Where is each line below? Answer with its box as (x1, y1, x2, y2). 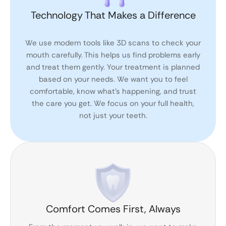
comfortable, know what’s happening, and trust (30, 86, 196, 97)
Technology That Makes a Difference (30, 9, 196, 22)
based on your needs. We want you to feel (38, 74, 188, 85)
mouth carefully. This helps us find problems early (26, 50, 200, 61)
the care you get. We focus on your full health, (32, 98, 194, 109)
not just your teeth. (79, 110, 147, 121)
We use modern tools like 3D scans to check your (25, 38, 201, 48)
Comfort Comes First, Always (45, 202, 181, 216)
